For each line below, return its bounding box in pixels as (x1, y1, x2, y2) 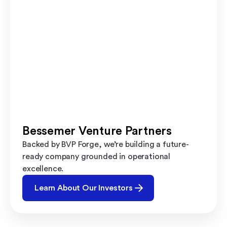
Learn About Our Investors (34, 183, 133, 192)
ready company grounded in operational (22, 152, 171, 161)
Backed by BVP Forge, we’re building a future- (22, 140, 189, 148)
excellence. (22, 164, 64, 173)
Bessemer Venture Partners (22, 125, 172, 137)
